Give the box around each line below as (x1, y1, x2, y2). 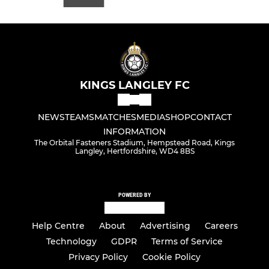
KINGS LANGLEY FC (79, 78, 190, 92)
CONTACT (190, 111, 232, 122)
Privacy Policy (68, 252, 128, 263)
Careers (204, 220, 238, 232)
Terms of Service (151, 236, 223, 247)
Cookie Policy (142, 252, 201, 263)
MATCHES (94, 111, 136, 122)
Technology (46, 236, 97, 247)
